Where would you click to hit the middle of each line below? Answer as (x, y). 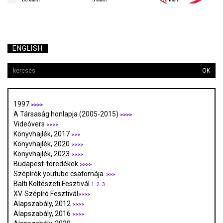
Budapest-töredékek (47, 164)
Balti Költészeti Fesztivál (52, 184)
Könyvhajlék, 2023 (42, 154)
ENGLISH (28, 49)
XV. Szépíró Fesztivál (46, 194)
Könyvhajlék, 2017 (42, 134)
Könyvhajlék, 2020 (42, 144)
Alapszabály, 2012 (43, 204)
